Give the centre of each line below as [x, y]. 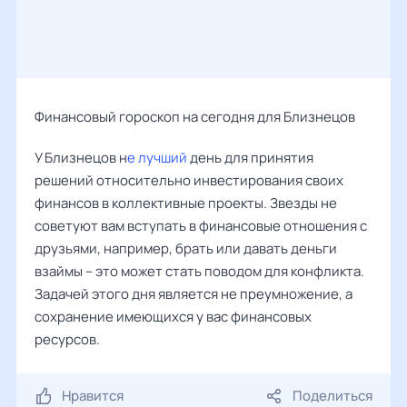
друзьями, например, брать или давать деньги [186, 248]
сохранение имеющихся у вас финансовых [173, 317]
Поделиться [333, 396]
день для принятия [252, 158]
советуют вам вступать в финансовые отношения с [201, 226]
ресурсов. [67, 339]
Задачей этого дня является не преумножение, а [194, 294]
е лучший [159, 158]
